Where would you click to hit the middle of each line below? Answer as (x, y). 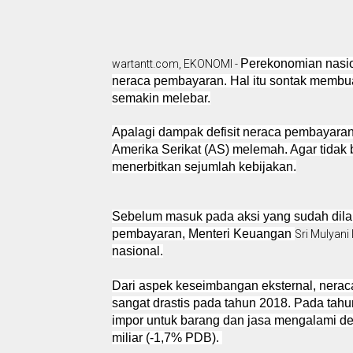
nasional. (137, 251)
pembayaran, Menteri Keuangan (203, 233)
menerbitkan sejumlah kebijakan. (204, 166)
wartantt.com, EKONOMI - (176, 63)
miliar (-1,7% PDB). (167, 337)
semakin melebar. (161, 98)
